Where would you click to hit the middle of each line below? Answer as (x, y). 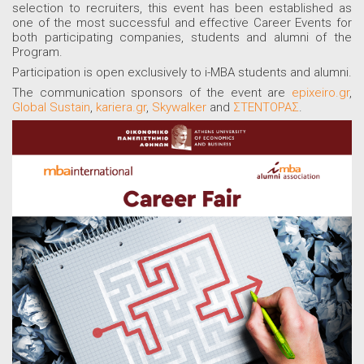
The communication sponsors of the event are (152, 93)
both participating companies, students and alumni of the (182, 38)
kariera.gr (121, 108)
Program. (37, 52)
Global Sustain (51, 108)
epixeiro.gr (321, 93)
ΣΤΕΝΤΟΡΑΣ (266, 108)
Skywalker (179, 108)
